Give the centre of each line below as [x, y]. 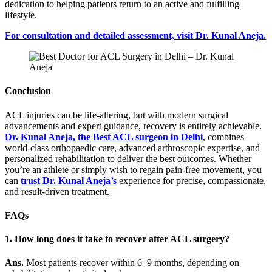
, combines [223, 137]
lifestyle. [21, 15]
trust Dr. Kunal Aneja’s [69, 180]
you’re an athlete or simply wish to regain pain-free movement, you [133, 169]
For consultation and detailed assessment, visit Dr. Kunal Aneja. [135, 35]
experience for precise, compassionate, [191, 180]
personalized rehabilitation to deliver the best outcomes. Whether [128, 158]
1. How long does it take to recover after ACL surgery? [117, 239]
